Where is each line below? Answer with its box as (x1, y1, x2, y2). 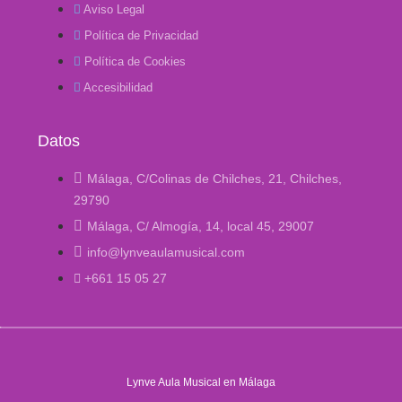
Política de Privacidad (84, 29, 199, 43)
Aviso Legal (83, 3, 145, 17)
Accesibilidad (83, 81, 153, 95)
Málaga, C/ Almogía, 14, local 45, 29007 (87, 219, 315, 234)
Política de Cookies (84, 55, 187, 69)
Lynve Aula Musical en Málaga (127, 376, 275, 389)
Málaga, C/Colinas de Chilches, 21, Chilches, (87, 171, 343, 187)
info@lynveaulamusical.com (87, 245, 246, 260)
